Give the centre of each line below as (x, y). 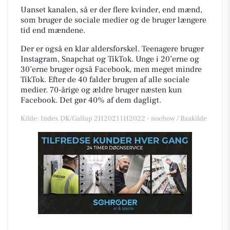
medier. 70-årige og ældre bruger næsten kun (101, 90)
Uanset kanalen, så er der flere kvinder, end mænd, (111, 9)
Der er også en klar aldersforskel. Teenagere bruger (112, 49)
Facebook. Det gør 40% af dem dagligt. (92, 100)
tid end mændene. (53, 30)
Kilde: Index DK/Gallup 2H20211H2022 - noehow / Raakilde (114, 118)
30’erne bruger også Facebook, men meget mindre (111, 69)
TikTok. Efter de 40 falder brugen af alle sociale (105, 79)
